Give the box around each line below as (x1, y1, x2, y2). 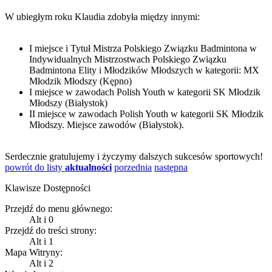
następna (154, 161, 188, 172)
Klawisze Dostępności (5, 182, 90, 193)
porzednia (114, 161, 152, 172)
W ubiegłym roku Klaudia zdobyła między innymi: (5, 11, 200, 22)
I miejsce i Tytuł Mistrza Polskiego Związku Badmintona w (29, 42, 257, 53)
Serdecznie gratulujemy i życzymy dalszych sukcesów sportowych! (5, 151, 263, 161)
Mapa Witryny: (5, 246, 63, 257)
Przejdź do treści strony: (5, 225, 97, 236)
